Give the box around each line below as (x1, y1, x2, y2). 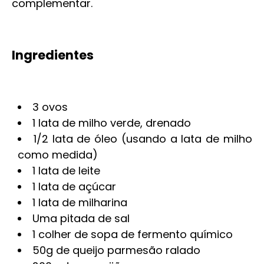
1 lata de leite (32, 163, 100, 178)
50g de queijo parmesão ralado (32, 243, 200, 258)
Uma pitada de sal (32, 211, 130, 226)
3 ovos (32, 100, 68, 114)
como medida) (18, 147, 98, 162)
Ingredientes (12, 47, 94, 64)
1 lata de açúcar (32, 179, 116, 194)
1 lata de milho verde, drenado (32, 115, 191, 130)
